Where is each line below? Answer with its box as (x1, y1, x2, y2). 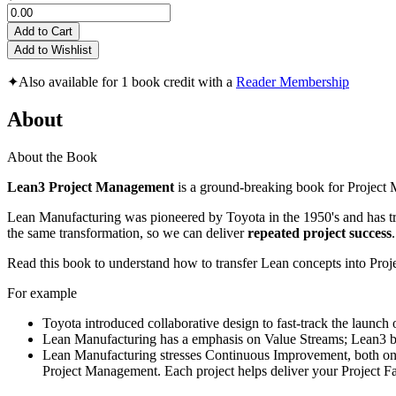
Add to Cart (14, 25, 72, 39)
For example (7, 285, 77, 301)
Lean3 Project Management (7, 179, 178, 194)
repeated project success (247, 225, 392, 240)
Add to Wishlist (14, 43, 92, 57)
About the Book (7, 148, 97, 164)
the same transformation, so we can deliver (7, 225, 247, 240)
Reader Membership (236, 74, 349, 90)
